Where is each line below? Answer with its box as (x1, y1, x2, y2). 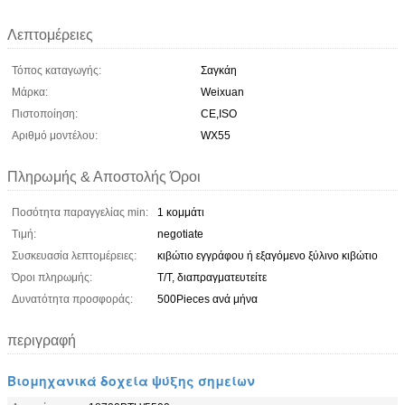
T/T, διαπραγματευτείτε (157, 270, 267, 284)
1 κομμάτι (157, 205, 204, 219)
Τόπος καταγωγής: (12, 63, 101, 77)
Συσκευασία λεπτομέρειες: (12, 249, 137, 262)
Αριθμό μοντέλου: (12, 128, 98, 142)
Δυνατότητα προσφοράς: (12, 292, 133, 306)
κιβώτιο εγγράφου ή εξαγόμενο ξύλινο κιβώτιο (157, 249, 378, 262)
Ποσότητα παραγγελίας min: (12, 205, 148, 219)
